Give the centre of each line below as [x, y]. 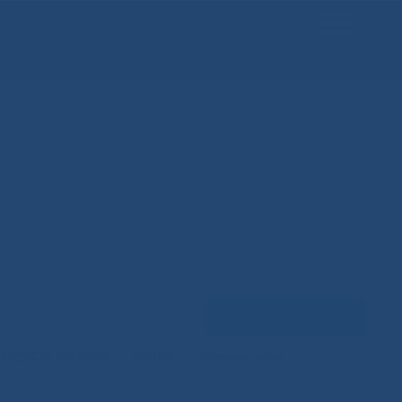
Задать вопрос [285, 317]
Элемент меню [242, 358]
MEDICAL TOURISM [55, 358]
